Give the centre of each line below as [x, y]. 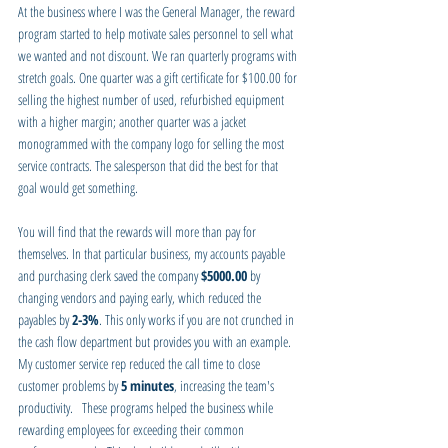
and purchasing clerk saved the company [109, 275]
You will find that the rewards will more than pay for [138, 231]
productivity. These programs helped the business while [147, 407]
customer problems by [69, 385]
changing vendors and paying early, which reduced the [141, 297]
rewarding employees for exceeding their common [132, 429]
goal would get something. [78, 187]
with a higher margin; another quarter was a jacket [133, 121]
